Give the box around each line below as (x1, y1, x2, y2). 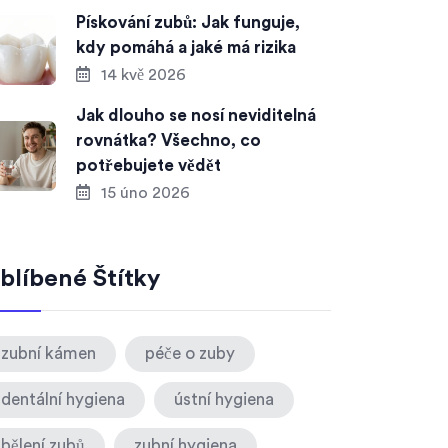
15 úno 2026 (97, 185, 190, 201)
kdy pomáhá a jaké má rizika (76, 39, 296, 56)
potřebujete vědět (76, 157, 221, 174)
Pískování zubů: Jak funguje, (76, 14, 300, 31)
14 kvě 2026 (97, 67, 186, 83)
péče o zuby (145, 345, 235, 362)
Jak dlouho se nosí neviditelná (76, 107, 316, 124)
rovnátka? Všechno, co (76, 132, 261, 149)
